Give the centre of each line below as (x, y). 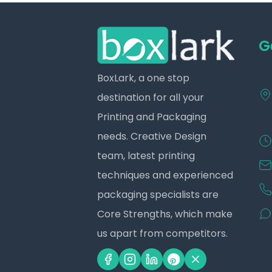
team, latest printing (146, 155)
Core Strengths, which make (165, 214)
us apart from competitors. (162, 233)
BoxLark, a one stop (143, 78)
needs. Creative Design (152, 136)
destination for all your (151, 97)
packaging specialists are (158, 194)
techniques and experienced (165, 175)
